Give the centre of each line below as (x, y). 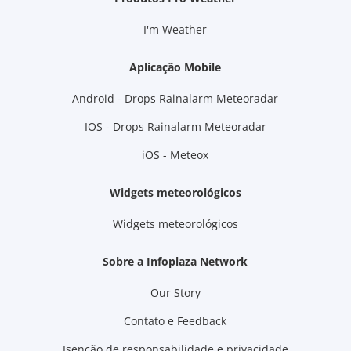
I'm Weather (175, 29)
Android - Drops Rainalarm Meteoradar (175, 98)
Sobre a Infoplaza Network (175, 261)
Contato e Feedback (175, 320)
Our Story (175, 292)
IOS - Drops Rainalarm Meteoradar (175, 126)
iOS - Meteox (175, 154)
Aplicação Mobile (175, 67)
